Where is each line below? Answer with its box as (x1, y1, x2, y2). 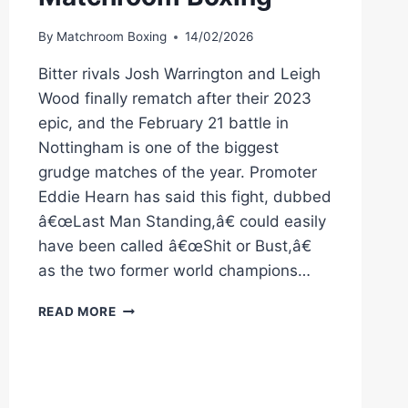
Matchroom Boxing (56, 29, 167, 45)
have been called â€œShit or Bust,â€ (37, 237, 311, 256)
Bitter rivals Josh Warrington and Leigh (37, 65, 321, 84)
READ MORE (37, 304, 117, 320)
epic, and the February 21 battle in (37, 114, 289, 133)
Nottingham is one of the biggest (37, 138, 279, 158)
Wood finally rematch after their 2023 (37, 89, 311, 108)
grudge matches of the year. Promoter (37, 163, 317, 182)
